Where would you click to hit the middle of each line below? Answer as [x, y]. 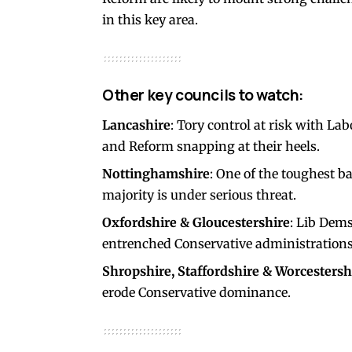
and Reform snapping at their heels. [211, 147]
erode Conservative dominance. [196, 293]
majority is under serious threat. [199, 195]
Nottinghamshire [156, 174]
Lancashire [136, 125]
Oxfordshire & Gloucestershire [196, 223]
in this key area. [150, 20]
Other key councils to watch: [203, 95]
